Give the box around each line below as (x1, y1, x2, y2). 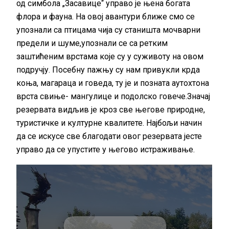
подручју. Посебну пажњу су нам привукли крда (16, 64, 200, 75)
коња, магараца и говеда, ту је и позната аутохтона (16, 78, 210, 88)
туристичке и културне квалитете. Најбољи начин (16, 118, 202, 128)
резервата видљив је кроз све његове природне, (16, 104, 205, 114)
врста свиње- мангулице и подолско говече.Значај (16, 91, 211, 101)
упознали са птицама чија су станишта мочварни (16, 25, 201, 35)
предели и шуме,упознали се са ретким (16, 38, 168, 48)
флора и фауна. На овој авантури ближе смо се (16, 11, 195, 21)
